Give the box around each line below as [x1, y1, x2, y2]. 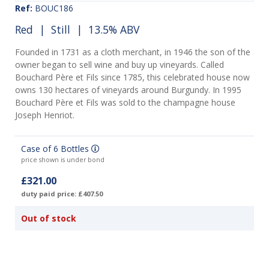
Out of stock [21, 213, 76, 225]
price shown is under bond [21, 156, 104, 165]
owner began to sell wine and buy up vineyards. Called [15, 59, 224, 71]
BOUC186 [32, 2, 73, 14]
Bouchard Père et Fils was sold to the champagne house [15, 97, 235, 109]
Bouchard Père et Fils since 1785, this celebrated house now [15, 71, 250, 83]
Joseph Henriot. [15, 109, 77, 121]
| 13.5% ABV [70, 22, 139, 37]
